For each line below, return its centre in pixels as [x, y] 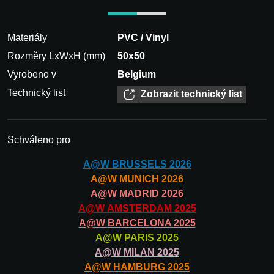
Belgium [137, 75]
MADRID [139, 194]
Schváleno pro [39, 140]
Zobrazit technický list [191, 94]
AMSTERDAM [139, 209]
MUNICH [139, 179]
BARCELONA [139, 223]
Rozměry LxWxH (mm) [56, 56]
